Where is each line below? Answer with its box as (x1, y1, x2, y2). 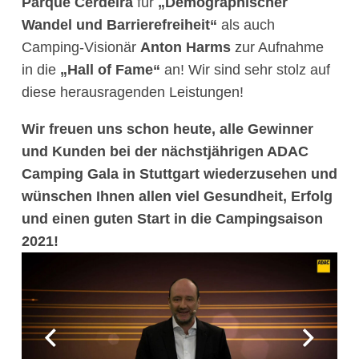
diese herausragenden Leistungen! (22, 83, 244, 100)
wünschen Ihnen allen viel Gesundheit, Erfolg (22, 188, 333, 204)
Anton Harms (140, 38, 231, 55)
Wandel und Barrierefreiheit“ (22, 16, 221, 33)
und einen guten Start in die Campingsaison (22, 210, 323, 227)
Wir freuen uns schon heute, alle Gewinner (22, 120, 313, 137)
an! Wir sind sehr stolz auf (160, 61, 330, 78)
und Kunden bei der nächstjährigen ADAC (22, 143, 309, 159)
